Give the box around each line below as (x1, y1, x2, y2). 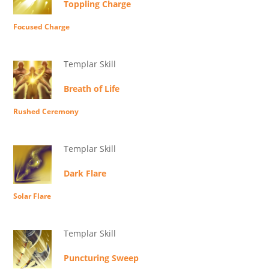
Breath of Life (64, 83, 119, 94)
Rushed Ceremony (13, 106, 79, 116)
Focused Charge (13, 22, 70, 32)
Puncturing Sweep (64, 252, 139, 264)
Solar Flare (13, 191, 51, 201)
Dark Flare (64, 168, 106, 179)
